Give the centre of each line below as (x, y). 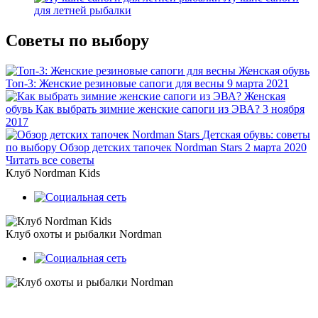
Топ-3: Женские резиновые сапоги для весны (115, 83)
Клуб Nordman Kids (53, 172)
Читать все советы (50, 160)
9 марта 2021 (258, 83)
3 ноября (284, 109)
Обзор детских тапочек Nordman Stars (151, 147)
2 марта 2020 (276, 147)
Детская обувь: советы (256, 134)
